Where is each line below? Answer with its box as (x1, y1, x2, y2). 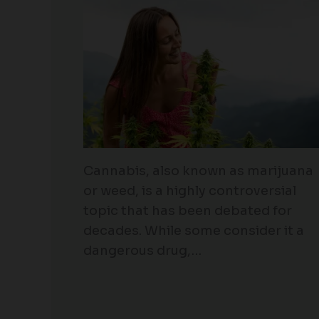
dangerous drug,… (83, 243, 202, 259)
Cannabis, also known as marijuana (83, 163, 313, 179)
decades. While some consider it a (83, 223, 304, 239)
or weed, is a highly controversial (83, 183, 296, 199)
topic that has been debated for (83, 203, 292, 219)
